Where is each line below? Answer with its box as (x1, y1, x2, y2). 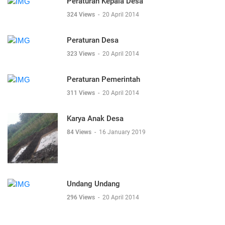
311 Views (67, 89, 96, 96)
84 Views (67, 129, 93, 136)
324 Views (67, 11, 96, 18)
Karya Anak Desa (67, 114, 124, 123)
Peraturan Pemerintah (67, 75, 140, 84)
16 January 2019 (99, 129, 146, 136)
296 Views (67, 194, 96, 201)
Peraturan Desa (67, 36, 119, 45)
